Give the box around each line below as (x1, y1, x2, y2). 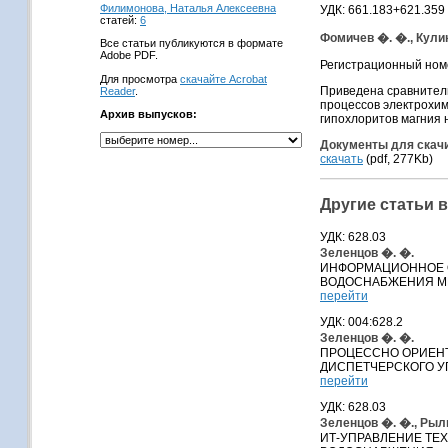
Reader (100, 85, 135, 97)
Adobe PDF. (100, 49, 158, 61)
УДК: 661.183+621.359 (320, 3, 445, 17)
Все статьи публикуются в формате (100, 37, 283, 49)
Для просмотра (100, 73, 180, 85)
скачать (320, 152, 363, 166)
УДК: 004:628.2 (320, 315, 403, 329)
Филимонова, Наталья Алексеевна (100, 2, 276, 14)
